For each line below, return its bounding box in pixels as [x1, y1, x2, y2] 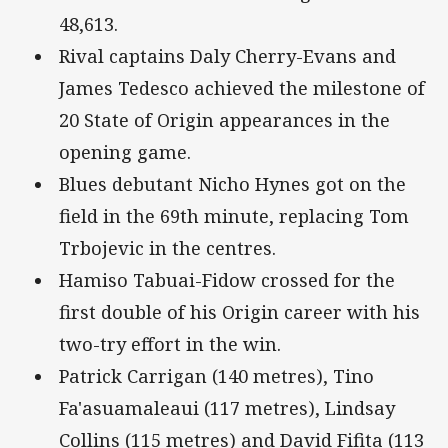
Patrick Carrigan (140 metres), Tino [59, 364, 374, 389]
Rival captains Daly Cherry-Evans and [59, 44, 396, 69]
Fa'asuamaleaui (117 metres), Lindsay [59, 396, 395, 421]
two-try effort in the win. [59, 332, 281, 357]
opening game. [59, 140, 191, 165]
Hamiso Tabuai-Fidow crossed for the [59, 268, 395, 293]
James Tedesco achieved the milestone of [59, 76, 425, 101]
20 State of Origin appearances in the [59, 108, 390, 133]
